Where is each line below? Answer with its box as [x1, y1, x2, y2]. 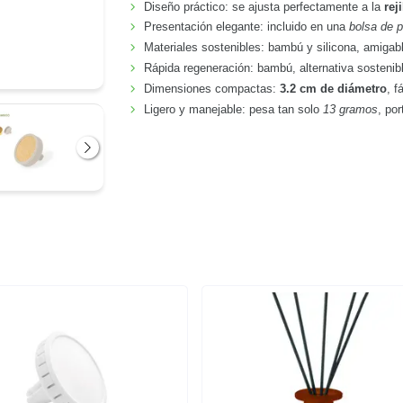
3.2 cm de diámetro [280, 82, 388, 96]
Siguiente [86, 146, 142, 164]
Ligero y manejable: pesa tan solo [144, 102, 324, 116]
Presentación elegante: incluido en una [144, 20, 350, 34]
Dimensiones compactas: [144, 82, 281, 96]
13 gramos [323, 102, 379, 116]
